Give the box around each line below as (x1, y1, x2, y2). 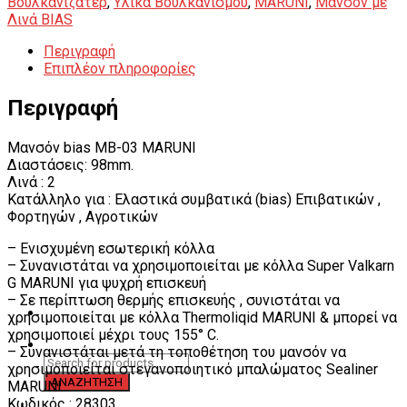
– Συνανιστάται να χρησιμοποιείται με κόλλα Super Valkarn (7, 256, 394, 274)
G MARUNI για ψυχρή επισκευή (7, 273, 206, 292)
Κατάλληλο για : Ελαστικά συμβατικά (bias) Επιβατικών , (7, 190, 381, 208)
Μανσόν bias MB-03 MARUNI (7, 138, 196, 156)
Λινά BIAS (7, 10, 73, 28)
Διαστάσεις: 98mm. (7, 155, 134, 174)
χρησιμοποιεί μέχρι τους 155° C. (7, 325, 219, 343)
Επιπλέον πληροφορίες (44, 59, 196, 77)
